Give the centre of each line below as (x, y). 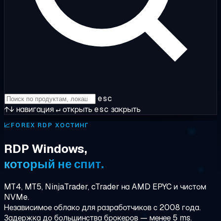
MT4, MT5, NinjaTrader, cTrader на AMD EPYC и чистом (105, 186)
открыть (76, 109)
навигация (34, 109)
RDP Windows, (46, 148)
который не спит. (54, 164)
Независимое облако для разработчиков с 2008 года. (102, 207)
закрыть (125, 109)
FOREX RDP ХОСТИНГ (50, 125)
